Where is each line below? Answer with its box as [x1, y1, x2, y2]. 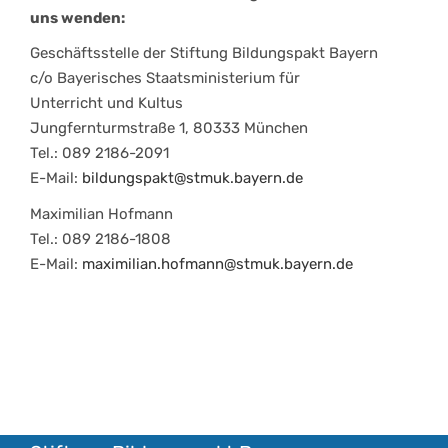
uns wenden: [30, 8, 125, 27]
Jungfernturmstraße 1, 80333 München [30, 119, 308, 138]
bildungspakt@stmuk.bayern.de [82, 169, 303, 188]
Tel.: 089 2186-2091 [30, 144, 169, 163]
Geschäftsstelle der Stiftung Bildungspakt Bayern [30, 44, 378, 63]
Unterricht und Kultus [30, 94, 183, 113]
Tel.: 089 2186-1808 [30, 229, 171, 248]
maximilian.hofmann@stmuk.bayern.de [82, 254, 353, 273]
